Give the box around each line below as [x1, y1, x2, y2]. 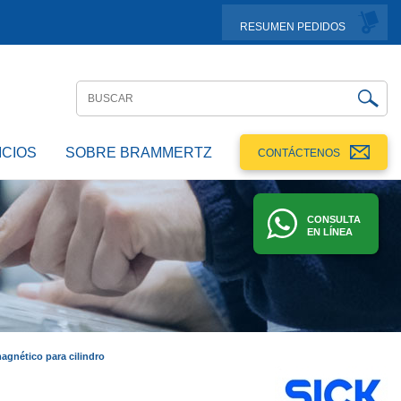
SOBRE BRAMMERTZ [65, 144, 212, 160]
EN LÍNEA [307, 226, 353, 237]
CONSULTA [307, 214, 361, 225]
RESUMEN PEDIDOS [240, 21, 346, 33]
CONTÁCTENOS [258, 147, 340, 159]
